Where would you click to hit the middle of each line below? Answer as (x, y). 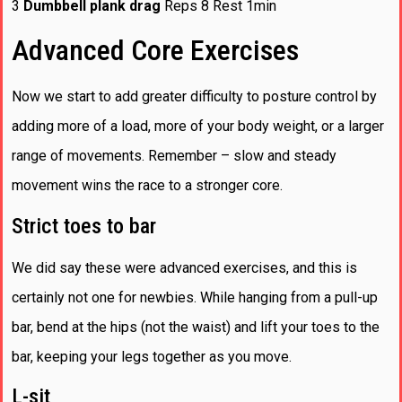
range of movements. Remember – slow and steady (174, 156)
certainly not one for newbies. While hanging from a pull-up (195, 297)
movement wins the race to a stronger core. (147, 186)
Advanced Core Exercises (155, 51)
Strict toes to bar (84, 226)
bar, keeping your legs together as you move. (152, 356)
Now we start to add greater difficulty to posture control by (194, 97)
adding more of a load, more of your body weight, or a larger (198, 127)
